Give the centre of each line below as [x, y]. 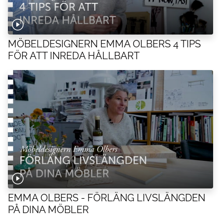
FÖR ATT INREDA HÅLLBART [74, 55]
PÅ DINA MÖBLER [48, 209]
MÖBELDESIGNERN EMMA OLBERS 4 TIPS [104, 44]
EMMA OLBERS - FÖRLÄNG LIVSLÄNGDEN [107, 198]
